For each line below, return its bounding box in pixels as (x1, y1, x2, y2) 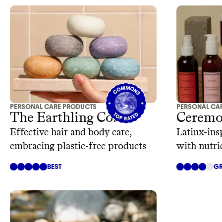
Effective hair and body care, (10, 127, 132, 138)
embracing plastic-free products (10, 141, 146, 152)
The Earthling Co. (10, 111, 117, 125)
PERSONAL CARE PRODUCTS (10, 103, 97, 111)
